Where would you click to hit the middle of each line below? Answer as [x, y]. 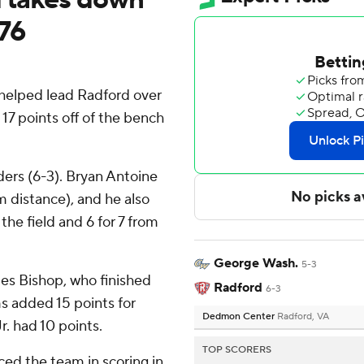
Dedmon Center [240, 317]
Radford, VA [303, 317]
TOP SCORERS [237, 350]
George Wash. [256, 264]
